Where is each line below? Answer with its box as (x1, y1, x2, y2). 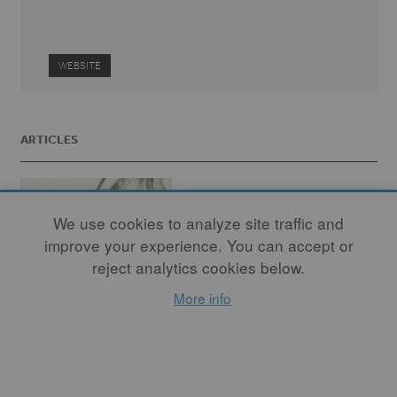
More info (174, 288, 231, 307)
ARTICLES (19, 131, 78, 147)
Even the (19, 361, 93, 384)
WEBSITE (58, 58, 101, 72)
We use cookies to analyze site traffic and (53, 212, 344, 234)
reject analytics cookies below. (92, 256, 305, 278)
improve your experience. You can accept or (43, 234, 354, 256)
